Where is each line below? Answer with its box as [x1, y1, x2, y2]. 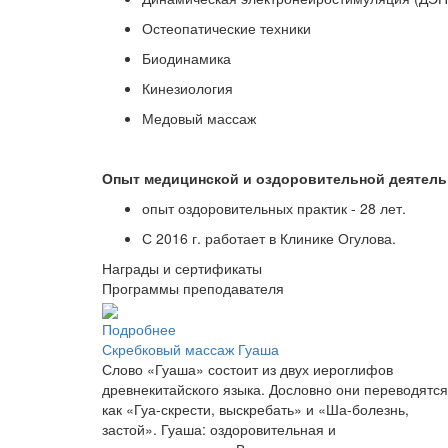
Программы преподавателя [102, 278, 284, 299]
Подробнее [102, 318, 176, 339]
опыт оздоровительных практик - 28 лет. [142, 198, 414, 219]
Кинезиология [142, 78, 233, 99]
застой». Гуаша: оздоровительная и [102, 418, 336, 439]
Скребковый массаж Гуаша [102, 338, 279, 359]
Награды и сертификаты [102, 258, 262, 279]
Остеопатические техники [142, 18, 311, 39]
